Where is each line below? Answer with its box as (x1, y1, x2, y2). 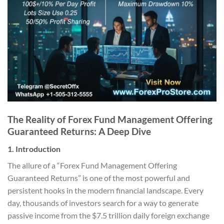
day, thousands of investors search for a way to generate (7, 198, 198, 208)
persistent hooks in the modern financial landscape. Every (7, 185, 203, 195)
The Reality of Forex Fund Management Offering (7, 113, 212, 125)
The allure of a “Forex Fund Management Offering (7, 160, 177, 170)
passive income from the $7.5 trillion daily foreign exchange (7, 210, 209, 220)
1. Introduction (7, 144, 60, 154)
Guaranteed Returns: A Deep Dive (7, 125, 151, 137)
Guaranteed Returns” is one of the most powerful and (7, 173, 190, 183)
